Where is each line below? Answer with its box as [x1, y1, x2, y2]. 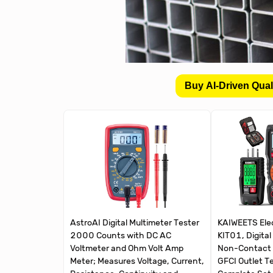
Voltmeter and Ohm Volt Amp [70, 243, 183, 254]
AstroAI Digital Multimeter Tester [70, 218, 199, 229]
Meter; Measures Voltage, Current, [70, 256, 204, 267]
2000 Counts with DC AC [70, 230, 171, 241]
